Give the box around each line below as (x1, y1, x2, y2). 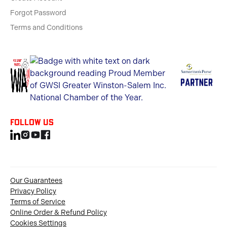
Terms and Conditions (10, 23, 83, 32)
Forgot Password (10, 9, 66, 18)
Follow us (10, 117, 54, 128)
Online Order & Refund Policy (10, 208, 107, 217)
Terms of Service (10, 198, 65, 207)
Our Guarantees (10, 176, 62, 185)
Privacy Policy (10, 187, 56, 196)
